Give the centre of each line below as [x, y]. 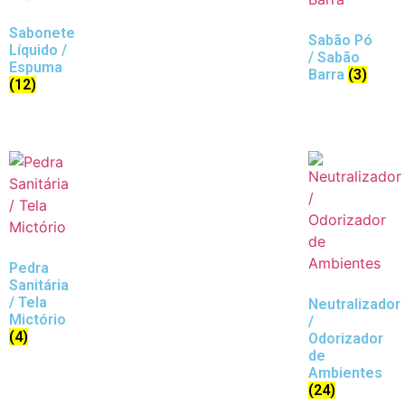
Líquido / [38, 51]
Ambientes [345, 373]
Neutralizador [354, 305]
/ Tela [28, 303]
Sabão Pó [340, 41]
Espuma [36, 68]
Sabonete [42, 33]
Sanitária [39, 286]
